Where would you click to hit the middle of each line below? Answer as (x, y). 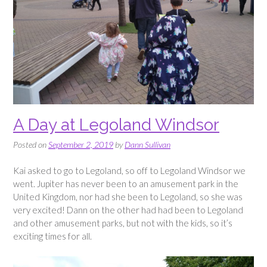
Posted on (31, 144)
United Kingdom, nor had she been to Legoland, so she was (128, 197)
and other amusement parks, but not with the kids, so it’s (123, 223)
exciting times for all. (52, 236)
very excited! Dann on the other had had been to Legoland (128, 210)
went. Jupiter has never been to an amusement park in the (126, 184)
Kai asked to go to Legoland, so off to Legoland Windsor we (129, 171)
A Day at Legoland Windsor (116, 125)
